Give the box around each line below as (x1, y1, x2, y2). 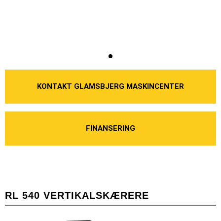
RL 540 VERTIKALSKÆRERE (5, 189, 149, 201)
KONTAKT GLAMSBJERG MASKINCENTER (37, 81, 184, 91)
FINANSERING (86, 123, 135, 133)
